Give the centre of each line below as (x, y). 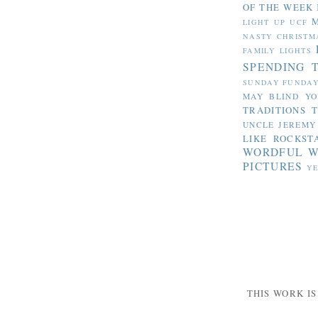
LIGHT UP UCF (275, 22)
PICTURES (273, 166)
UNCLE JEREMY (280, 124)
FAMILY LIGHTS (277, 50)
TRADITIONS (274, 110)
